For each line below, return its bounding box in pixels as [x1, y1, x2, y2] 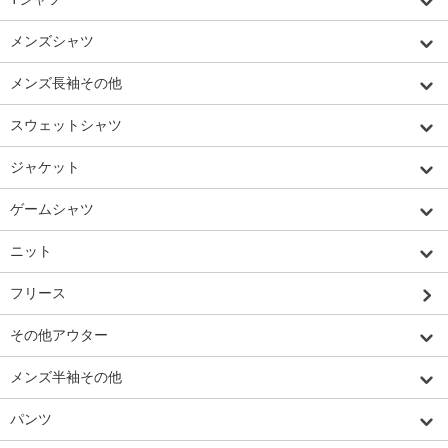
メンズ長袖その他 [10, 75, 122, 92]
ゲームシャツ [10, 201, 94, 218]
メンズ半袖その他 [10, 369, 122, 386]
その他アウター [10, 327, 108, 344]
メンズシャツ [10, 33, 94, 50]
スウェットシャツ [10, 117, 122, 134]
